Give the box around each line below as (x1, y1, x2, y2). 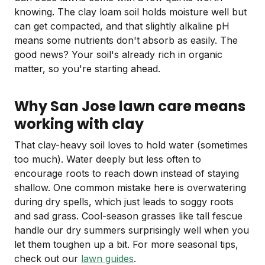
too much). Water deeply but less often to (14, 153, 201, 166)
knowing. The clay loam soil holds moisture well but (14, 6, 247, 18)
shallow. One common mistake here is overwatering (14, 182, 246, 194)
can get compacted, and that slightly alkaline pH (14, 20, 230, 33)
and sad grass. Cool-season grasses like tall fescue (14, 210, 243, 222)
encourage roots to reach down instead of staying (14, 167, 239, 180)
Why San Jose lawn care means (14, 96, 245, 117)
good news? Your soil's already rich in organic (14, 49, 222, 61)
